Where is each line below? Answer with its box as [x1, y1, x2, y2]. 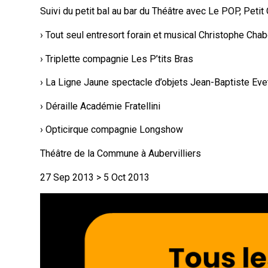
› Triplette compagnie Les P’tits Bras [40, 53, 194, 65]
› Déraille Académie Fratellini [40, 100, 161, 112]
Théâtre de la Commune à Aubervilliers [40, 147, 202, 159]
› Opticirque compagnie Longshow [40, 124, 184, 136]
